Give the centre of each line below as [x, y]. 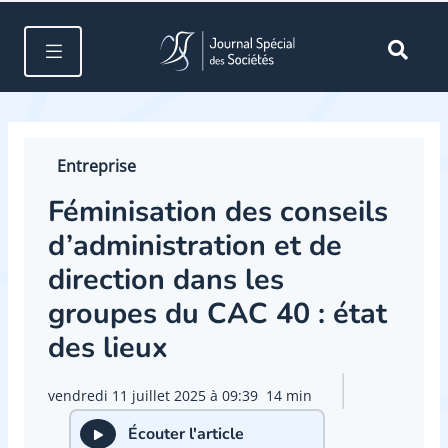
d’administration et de [195, 246]
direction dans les [166, 280]
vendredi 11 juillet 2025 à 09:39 [153, 395]
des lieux [108, 348]
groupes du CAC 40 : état [217, 314]
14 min [289, 395]
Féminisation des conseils [218, 212]
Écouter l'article [185, 433]
